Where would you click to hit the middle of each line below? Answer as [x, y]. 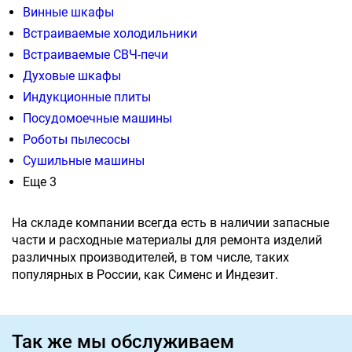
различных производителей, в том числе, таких [150, 258]
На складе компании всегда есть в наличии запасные [170, 223]
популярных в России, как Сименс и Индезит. [145, 275]
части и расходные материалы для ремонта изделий [167, 240]
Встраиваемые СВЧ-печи [95, 55]
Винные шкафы [68, 13]
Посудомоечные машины [97, 119]
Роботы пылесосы [76, 140]
